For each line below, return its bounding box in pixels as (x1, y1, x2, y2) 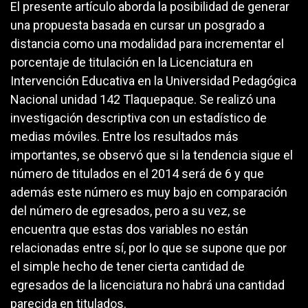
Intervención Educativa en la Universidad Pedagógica (10, 74, 296, 89)
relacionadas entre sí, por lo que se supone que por (10, 241, 287, 256)
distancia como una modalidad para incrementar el (10, 36, 284, 52)
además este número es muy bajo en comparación (10, 185, 287, 200)
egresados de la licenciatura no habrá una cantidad (10, 278, 285, 293)
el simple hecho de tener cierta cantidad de (10, 259, 245, 274)
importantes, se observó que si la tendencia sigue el (10, 148, 293, 163)
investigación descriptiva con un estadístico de (10, 111, 267, 126)
